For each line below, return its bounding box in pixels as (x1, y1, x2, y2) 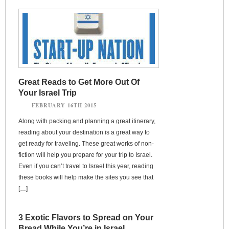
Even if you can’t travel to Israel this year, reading (18, 162, 153, 170)
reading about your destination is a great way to (18, 128, 150, 136)
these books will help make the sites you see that (18, 173, 153, 181)
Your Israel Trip (18, 88, 77, 97)
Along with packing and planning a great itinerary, (18, 117, 155, 125)
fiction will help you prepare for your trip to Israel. (18, 151, 152, 158)
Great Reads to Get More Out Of (18, 77, 140, 86)
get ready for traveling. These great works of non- (18, 140, 154, 147)
